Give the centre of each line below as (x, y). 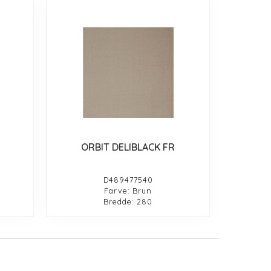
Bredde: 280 (128, 202)
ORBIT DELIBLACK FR (128, 147)
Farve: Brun (128, 191)
